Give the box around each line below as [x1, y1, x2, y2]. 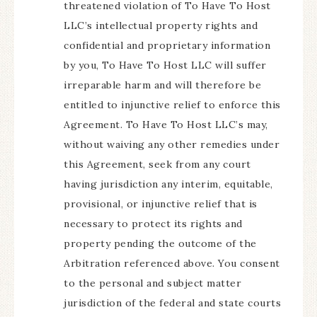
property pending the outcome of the [64, 237, 257, 250]
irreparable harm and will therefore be [64, 79, 261, 91]
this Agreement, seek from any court [64, 158, 251, 171]
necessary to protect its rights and [64, 217, 243, 230]
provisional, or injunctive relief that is [64, 197, 258, 210]
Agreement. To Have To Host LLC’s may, [64, 118, 268, 131]
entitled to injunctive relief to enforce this [64, 98, 281, 111]
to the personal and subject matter [64, 277, 241, 289]
